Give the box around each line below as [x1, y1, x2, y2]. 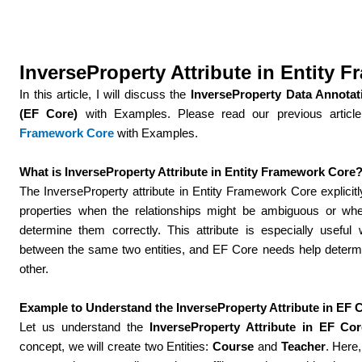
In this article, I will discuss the [19, 86, 191, 101]
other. [19, 261, 49, 276]
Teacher [280, 339, 326, 353]
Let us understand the [19, 319, 149, 334]
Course [213, 339, 255, 353]
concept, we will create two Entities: [19, 339, 213, 353]
